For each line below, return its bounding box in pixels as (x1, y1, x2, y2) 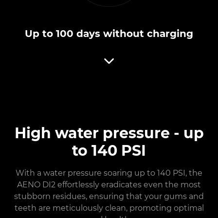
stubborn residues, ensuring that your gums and (14, 192, 204, 201)
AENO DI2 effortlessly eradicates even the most (17, 180, 201, 189)
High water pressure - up (14, 124, 204, 142)
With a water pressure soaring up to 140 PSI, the (16, 168, 202, 178)
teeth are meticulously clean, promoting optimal (14, 203, 204, 213)
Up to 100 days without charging (25, 28, 193, 39)
